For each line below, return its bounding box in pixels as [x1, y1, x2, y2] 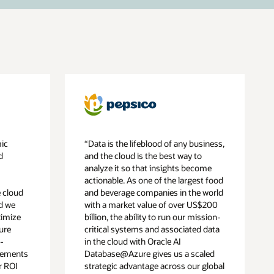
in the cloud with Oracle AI [84, 235, 182, 247]
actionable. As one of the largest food [84, 174, 224, 186]
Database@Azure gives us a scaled [84, 247, 215, 259]
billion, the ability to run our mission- [84, 210, 221, 223]
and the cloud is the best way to [84, 149, 202, 161]
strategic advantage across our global [84, 259, 225, 272]
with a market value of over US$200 [84, 198, 218, 210]
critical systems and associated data [84, 223, 220, 235]
